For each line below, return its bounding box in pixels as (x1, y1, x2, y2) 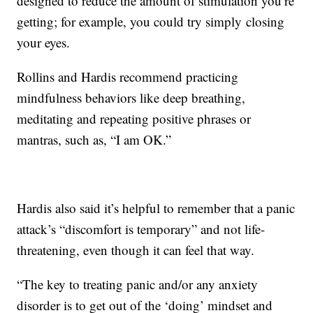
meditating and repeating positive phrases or (17, 110, 252, 128)
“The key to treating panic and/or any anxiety (17, 275, 259, 293)
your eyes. (17, 34, 71, 52)
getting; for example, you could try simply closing (17, 13, 285, 31)
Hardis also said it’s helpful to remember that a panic (17, 199, 296, 217)
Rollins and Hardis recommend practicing (17, 68, 239, 86)
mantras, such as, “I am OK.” (17, 131, 172, 149)
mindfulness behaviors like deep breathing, (17, 89, 246, 107)
